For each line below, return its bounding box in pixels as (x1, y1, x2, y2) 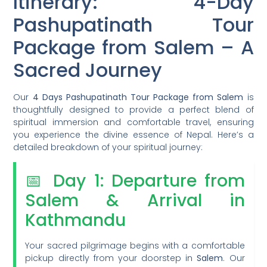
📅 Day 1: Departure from (25, 169, 245, 193)
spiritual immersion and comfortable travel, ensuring (13, 116, 254, 128)
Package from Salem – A (13, 33, 254, 61)
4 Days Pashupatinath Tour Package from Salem (32, 91, 244, 103)
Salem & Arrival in (25, 189, 245, 213)
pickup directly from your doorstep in (25, 252, 197, 265)
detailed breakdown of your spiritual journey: (13, 141, 203, 153)
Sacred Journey (13, 56, 163, 83)
